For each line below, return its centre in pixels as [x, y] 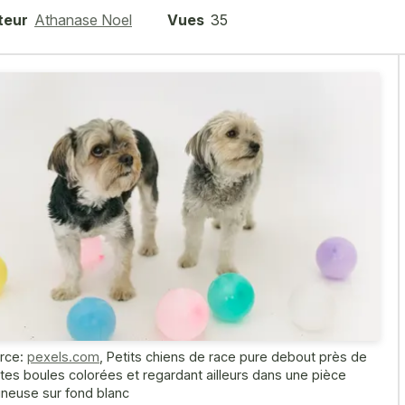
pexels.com [63, 356]
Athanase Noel [83, 19]
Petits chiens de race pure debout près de [237, 356]
